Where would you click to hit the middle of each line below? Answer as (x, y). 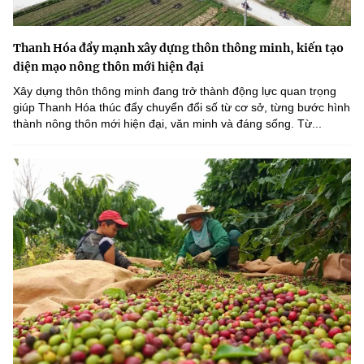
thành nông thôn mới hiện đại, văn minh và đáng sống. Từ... (167, 124)
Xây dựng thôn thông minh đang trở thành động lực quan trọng (175, 91)
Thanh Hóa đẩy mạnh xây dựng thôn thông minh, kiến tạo (178, 48)
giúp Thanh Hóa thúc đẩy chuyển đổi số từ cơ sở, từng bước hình (182, 108)
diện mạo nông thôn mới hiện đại (108, 67)
